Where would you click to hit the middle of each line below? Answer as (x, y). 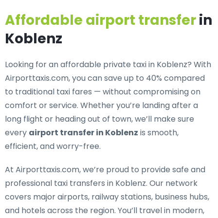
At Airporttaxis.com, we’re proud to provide (89, 170)
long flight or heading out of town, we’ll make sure (100, 119)
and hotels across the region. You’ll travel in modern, (105, 210)
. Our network (172, 183)
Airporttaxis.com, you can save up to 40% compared (105, 78)
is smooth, (158, 133)
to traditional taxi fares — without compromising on (103, 92)
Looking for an (33, 64)
